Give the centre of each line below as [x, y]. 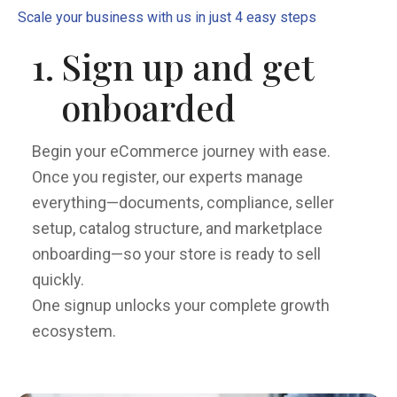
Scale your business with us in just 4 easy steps [167, 17]
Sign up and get [187, 66]
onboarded [148, 107]
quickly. [58, 280]
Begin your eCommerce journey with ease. [181, 151]
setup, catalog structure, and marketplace [177, 228]
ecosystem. [74, 331]
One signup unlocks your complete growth [181, 305]
